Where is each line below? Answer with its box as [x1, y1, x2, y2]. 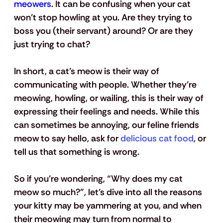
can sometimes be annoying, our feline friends [13, 119, 201, 131]
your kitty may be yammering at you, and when [13, 200, 204, 212]
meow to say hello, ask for [13, 132, 120, 145]
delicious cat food [120, 132, 194, 145]
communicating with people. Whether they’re [13, 79, 199, 91]
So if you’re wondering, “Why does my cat [13, 173, 185, 185]
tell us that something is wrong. [13, 146, 139, 158]
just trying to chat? [13, 38, 92, 51]
